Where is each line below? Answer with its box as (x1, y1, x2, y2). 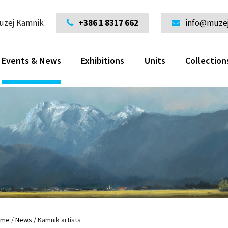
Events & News (1, 54, 61, 66)
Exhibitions (81, 54, 125, 66)
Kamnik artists (38, 215, 81, 224)
